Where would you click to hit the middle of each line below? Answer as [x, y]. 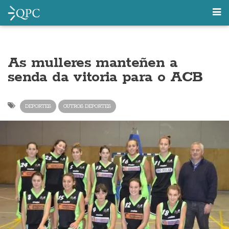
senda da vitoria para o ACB [105, 77]
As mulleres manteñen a [93, 63]
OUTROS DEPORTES [87, 106]
